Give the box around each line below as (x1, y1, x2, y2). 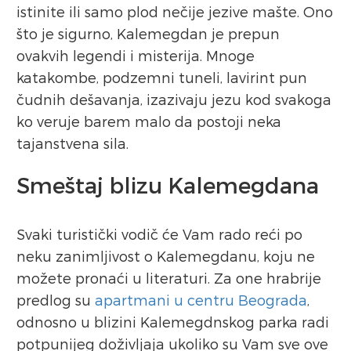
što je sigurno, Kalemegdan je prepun (16, 25, 280, 42)
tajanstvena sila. (16, 135, 128, 152)
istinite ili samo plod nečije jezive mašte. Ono (16, 3, 333, 20)
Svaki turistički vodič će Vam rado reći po (16, 226, 302, 243)
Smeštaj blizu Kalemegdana (16, 172, 319, 198)
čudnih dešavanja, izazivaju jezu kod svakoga (16, 91, 331, 108)
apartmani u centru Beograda (95, 291, 307, 309)
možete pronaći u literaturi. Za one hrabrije (16, 270, 321, 287)
